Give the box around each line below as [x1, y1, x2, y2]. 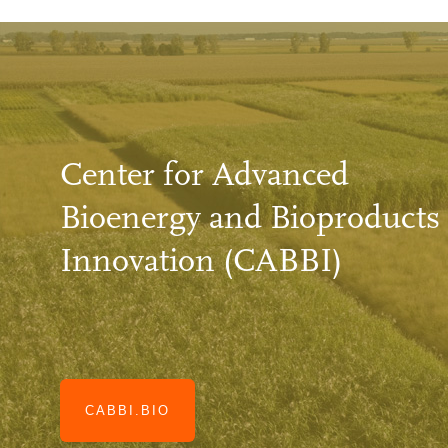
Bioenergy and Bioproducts [60, 197, 440, 237]
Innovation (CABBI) [60, 240, 342, 280]
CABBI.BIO [85, 403, 170, 419]
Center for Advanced [60, 154, 349, 194]
